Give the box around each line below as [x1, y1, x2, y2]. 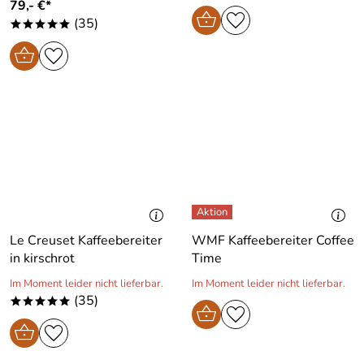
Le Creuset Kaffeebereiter [10, 231, 162, 249]
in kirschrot [10, 249, 75, 267]
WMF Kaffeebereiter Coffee [192, 231, 354, 249]
